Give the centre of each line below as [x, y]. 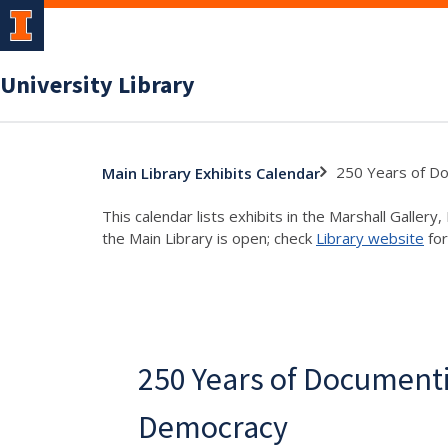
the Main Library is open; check [209, 238]
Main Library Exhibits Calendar [211, 172]
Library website [370, 238]
